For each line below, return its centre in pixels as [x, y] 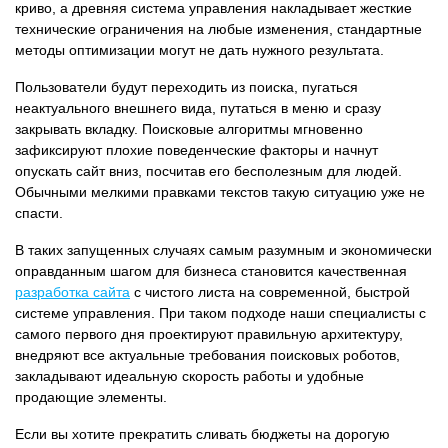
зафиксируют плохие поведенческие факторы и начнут [196, 150]
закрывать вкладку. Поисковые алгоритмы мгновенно [189, 129]
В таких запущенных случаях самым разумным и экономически [223, 250]
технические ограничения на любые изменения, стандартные [218, 29]
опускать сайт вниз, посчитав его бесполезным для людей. [208, 171]
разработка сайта [72, 292]
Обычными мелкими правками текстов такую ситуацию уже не [220, 192]
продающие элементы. [91, 397]
